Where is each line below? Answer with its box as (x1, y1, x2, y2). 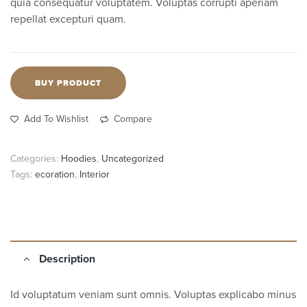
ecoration (35, 167, 75, 182)
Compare (114, 112, 152, 127)
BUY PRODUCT (35, 77, 101, 90)
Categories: (10, 151, 61, 167)
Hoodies (61, 151, 97, 167)
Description (39, 251, 95, 267)
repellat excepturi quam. (10, 11, 126, 27)
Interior (79, 167, 110, 182)
